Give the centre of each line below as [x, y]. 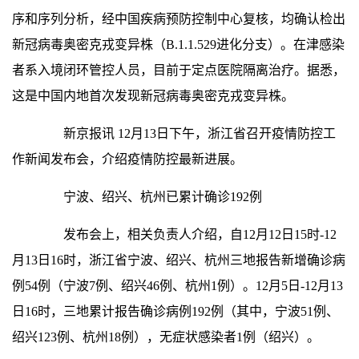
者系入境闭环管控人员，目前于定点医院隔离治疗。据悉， [179, 70]
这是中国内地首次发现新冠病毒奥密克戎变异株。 [153, 96]
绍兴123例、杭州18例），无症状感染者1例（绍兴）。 [166, 337]
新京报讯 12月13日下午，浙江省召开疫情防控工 [187, 133]
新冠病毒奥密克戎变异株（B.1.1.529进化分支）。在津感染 [178, 44]
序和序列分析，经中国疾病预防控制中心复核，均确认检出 [179, 19]
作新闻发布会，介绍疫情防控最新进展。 [127, 159]
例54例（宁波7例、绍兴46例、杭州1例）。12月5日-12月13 [177, 286]
